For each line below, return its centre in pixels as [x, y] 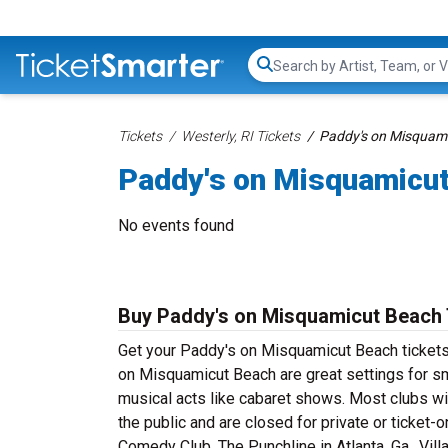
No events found [176, 225]
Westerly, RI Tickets [240, 136]
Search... [300, 75]
